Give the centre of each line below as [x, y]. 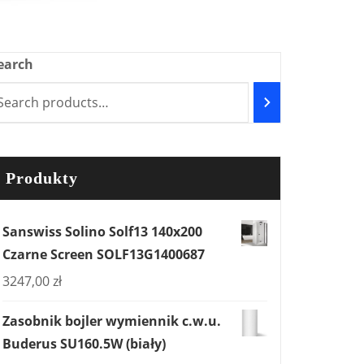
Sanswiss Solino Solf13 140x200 [102, 232]
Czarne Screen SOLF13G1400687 [104, 254]
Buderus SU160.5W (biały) [84, 344]
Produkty [42, 178]
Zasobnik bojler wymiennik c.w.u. [112, 321]
